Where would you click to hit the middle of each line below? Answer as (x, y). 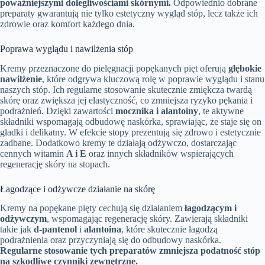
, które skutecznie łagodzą (169, 230)
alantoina (103, 230)
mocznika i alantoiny (157, 111)
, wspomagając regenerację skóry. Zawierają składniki (147, 219)
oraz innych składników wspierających (160, 153)
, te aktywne (221, 111)
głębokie (245, 68)
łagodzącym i (211, 208)
